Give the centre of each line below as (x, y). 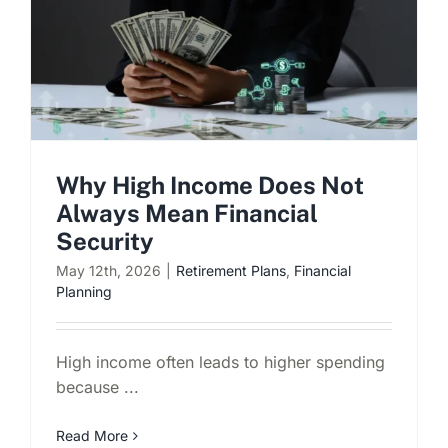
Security (105, 241)
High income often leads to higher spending (220, 362)
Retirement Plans (231, 271)
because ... (97, 387)
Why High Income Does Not (210, 185)
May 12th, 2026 (108, 271)
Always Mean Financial (187, 213)
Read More (92, 436)
